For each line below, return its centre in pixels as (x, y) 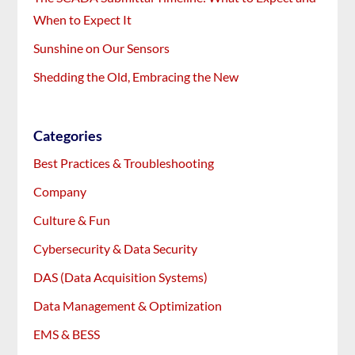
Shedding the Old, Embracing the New (136, 76)
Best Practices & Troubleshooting (124, 162)
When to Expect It (83, 19)
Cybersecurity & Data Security (116, 248)
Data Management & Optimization (128, 305)
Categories (68, 135)
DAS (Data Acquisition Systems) (121, 277)
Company (60, 191)
